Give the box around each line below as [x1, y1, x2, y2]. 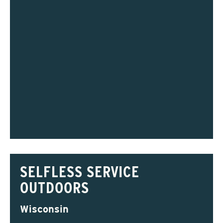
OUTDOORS [20, 178, 89, 197]
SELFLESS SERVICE [20, 162, 140, 181]
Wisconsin [20, 203, 69, 215]
